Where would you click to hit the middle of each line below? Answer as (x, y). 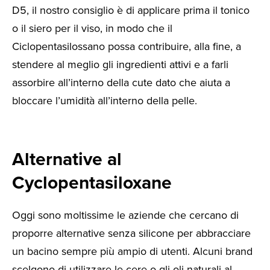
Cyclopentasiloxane (92, 183)
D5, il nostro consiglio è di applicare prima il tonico (131, 10)
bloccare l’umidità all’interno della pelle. (105, 100)
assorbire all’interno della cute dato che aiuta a (121, 82)
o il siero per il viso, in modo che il (92, 28)
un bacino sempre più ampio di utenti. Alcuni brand (132, 252)
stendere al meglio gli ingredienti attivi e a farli (120, 64)
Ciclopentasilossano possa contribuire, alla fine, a (127, 46)
